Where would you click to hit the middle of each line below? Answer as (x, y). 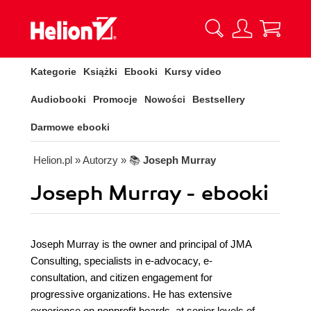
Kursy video (193, 72)
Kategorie (53, 72)
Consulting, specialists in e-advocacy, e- (121, 261)
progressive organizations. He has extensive (131, 294)
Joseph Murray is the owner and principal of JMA (141, 244)
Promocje (115, 99)
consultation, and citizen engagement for (121, 277)
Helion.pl (53, 160)
